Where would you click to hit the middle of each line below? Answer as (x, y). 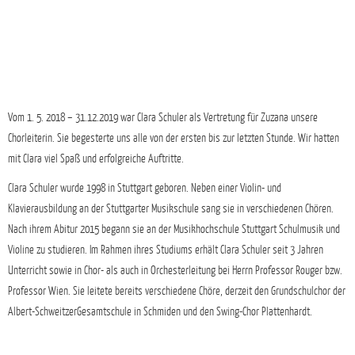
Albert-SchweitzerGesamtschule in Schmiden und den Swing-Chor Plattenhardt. (160, 311)
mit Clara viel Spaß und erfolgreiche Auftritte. (96, 158)
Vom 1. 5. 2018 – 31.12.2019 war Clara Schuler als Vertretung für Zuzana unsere (163, 117)
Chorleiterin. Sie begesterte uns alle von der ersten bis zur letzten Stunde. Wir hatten (174, 137)
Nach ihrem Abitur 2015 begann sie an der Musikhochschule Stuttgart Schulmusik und (174, 229)
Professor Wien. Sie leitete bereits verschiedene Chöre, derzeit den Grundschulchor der (177, 290)
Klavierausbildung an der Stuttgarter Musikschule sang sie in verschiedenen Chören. (171, 208)
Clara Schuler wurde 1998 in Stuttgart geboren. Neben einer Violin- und (145, 187)
